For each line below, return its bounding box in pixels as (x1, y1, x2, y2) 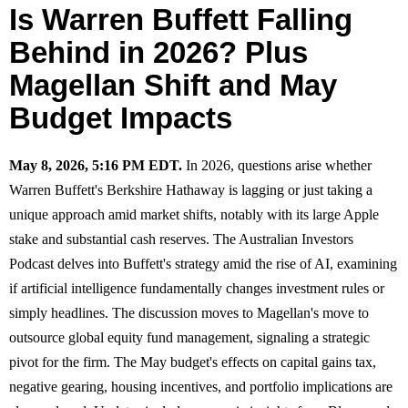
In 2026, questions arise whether (182, 157, 372, 173)
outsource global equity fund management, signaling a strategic (9, 329, 370, 345)
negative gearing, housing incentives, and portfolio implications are (9, 378, 393, 394)
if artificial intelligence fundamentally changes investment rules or (9, 280, 384, 296)
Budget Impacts (9, 100, 232, 135)
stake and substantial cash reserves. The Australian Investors (9, 230, 353, 247)
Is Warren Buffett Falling (9, 2, 352, 36)
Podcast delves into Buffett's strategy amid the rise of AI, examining (9, 255, 397, 271)
